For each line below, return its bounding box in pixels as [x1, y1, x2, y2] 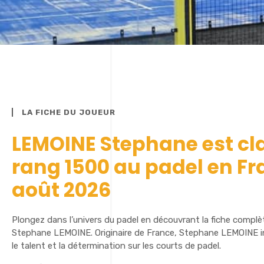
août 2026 [12, 176, 111, 204]
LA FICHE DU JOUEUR [22, 108, 115, 117]
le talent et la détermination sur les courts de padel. [12, 240, 221, 251]
